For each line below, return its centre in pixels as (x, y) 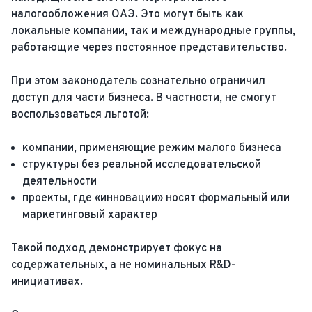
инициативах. (47, 282)
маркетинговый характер (90, 215)
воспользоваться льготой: (80, 115)
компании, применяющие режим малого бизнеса (152, 148)
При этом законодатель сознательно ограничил (138, 81)
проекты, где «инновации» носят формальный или (156, 198)
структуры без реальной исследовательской (142, 165)
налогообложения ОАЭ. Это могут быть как (127, 15)
